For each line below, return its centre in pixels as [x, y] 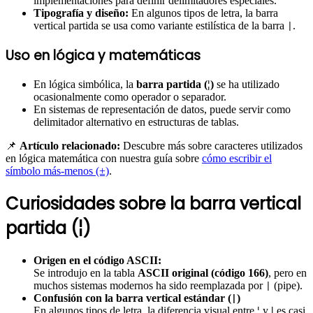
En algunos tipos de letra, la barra [203, 13]
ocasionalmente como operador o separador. [130, 97]
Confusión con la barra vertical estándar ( [132, 298]
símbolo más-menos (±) [57, 171]
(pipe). [287, 286]
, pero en [287, 273]
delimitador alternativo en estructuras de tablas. [136, 122]
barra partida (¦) [175, 85]
